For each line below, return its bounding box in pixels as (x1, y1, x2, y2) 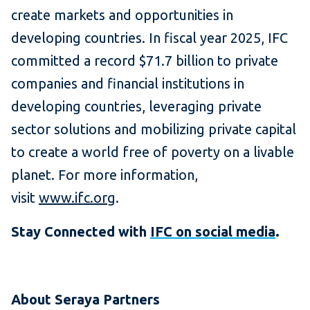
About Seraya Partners (11, 291, 160, 308)
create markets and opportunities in (11, 7, 233, 24)
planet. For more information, (11, 167, 198, 183)
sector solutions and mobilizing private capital (11, 121, 296, 138)
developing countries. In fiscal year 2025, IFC (11, 30, 288, 46)
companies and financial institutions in (11, 75, 244, 92)
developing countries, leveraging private (11, 98, 262, 115)
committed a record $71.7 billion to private (11, 53, 278, 69)
